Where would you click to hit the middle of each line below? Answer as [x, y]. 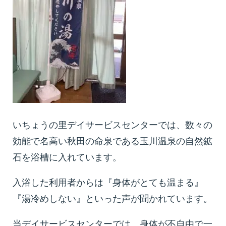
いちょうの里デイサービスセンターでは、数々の [112, 125]
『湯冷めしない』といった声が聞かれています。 [112, 199]
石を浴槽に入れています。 [67, 157]
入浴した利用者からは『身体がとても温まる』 [108, 183]
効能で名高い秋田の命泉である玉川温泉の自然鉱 [112, 141]
